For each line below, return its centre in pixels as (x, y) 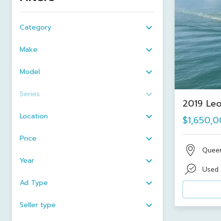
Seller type (38, 205)
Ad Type (34, 183)
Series (30, 94)
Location (34, 116)
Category (36, 27)
